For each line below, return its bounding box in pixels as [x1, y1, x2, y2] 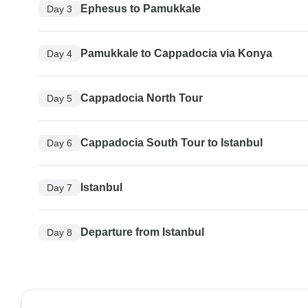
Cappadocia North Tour [80, 92, 203, 104]
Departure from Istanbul [80, 226, 204, 239]
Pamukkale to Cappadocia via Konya [80, 47, 272, 60]
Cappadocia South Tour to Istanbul [80, 137, 263, 149]
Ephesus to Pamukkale [80, 3, 201, 15]
